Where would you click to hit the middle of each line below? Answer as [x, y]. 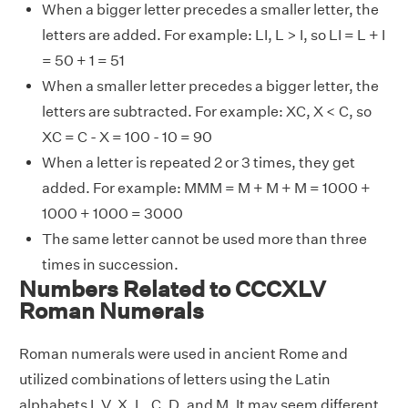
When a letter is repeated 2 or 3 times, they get [199, 162]
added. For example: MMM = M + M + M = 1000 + [206, 188]
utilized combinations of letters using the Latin [175, 379]
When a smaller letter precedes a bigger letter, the [210, 86]
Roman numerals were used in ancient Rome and [184, 353]
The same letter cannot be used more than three [204, 239]
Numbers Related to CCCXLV [173, 288]
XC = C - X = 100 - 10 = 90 [127, 137]
